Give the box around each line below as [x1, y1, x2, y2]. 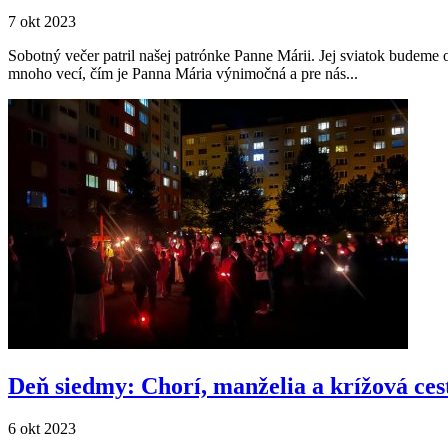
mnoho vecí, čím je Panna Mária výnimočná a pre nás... [8, 65, 358, 83]
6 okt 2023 [8, 420, 76, 438]
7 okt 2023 [8, 13, 76, 31]
